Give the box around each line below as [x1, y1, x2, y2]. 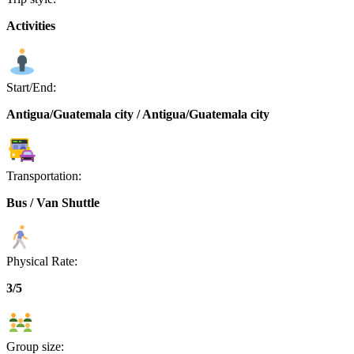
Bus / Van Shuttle [6, 196, 100, 210]
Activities [6, 19, 55, 33]
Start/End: [6, 81, 56, 95]
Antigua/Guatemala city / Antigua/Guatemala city [6, 107, 269, 122]
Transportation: [6, 169, 81, 183]
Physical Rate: [6, 254, 77, 269]
